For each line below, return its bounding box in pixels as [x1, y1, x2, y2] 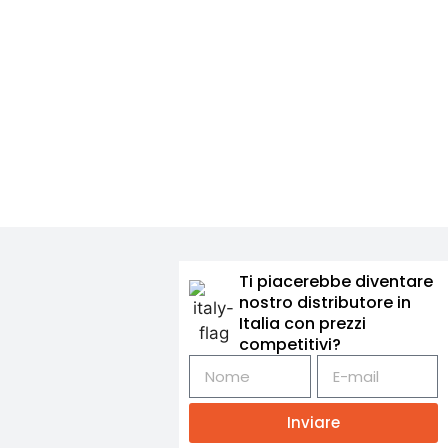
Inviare [287, 412, 341, 434]
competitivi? [238, 332, 341, 356]
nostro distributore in [238, 290, 411, 314]
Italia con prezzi [238, 311, 366, 335]
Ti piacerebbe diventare [238, 269, 433, 293]
